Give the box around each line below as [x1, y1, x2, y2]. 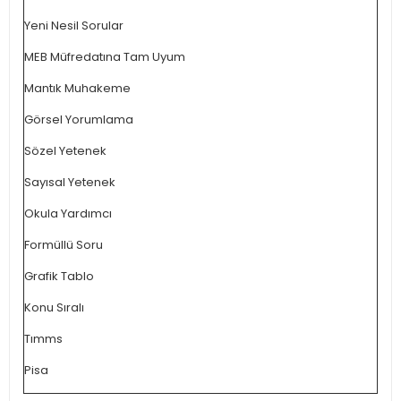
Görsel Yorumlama [24, 111, 133, 128]
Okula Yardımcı [24, 205, 112, 222]
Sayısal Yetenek [24, 174, 115, 191]
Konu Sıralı [24, 299, 84, 316]
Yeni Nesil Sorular [24, 17, 124, 34]
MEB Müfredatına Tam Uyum [24, 48, 185, 65]
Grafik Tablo [24, 268, 94, 285]
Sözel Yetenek [24, 142, 107, 159]
